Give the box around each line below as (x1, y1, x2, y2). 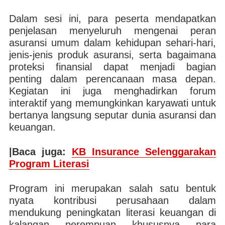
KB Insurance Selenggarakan (72, 146, 216, 157)
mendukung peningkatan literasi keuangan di (9, 207, 216, 218)
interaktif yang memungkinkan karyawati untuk (9, 97, 216, 108)
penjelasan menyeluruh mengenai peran (9, 25, 216, 36)
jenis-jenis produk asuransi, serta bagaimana (9, 49, 216, 60)
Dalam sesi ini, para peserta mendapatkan (9, 13, 216, 24)
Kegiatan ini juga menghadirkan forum (9, 85, 216, 96)
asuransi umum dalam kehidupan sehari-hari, (9, 37, 216, 48)
